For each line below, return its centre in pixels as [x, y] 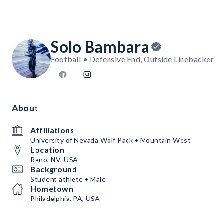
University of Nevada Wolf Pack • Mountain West [110, 140]
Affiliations [52, 130]
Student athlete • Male [68, 179]
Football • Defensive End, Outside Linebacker [132, 59]
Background [54, 169]
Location [47, 150]
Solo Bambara [100, 47]
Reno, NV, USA [54, 160]
